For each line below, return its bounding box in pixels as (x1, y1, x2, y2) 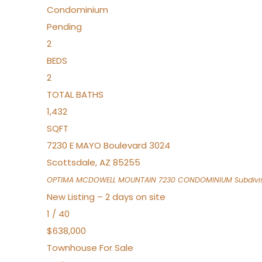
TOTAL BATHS (47, 88, 104, 101)
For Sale (99, 242, 133, 254)
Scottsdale (47, 156, 95, 168)
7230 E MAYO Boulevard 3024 (47, 139, 170, 151)
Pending (47, 20, 82, 33)
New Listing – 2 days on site (47, 191, 166, 203)
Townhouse (47, 242, 97, 254)
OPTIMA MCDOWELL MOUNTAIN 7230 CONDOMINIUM (47, 175, 232, 185)
